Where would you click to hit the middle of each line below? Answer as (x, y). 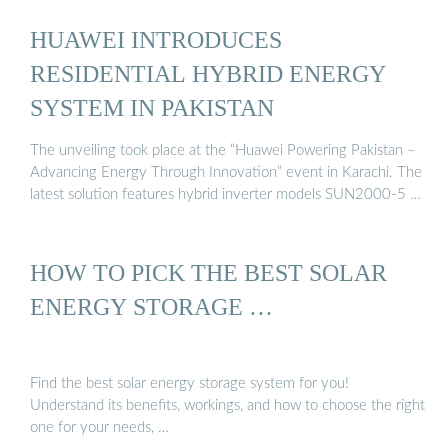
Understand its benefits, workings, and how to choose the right (227, 406)
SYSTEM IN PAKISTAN (152, 107)
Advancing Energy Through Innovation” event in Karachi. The (226, 173)
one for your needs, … (99, 428)
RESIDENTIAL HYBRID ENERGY (208, 73)
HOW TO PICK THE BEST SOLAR (208, 272)
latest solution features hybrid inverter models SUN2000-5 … (225, 195)
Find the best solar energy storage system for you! (189, 384)
